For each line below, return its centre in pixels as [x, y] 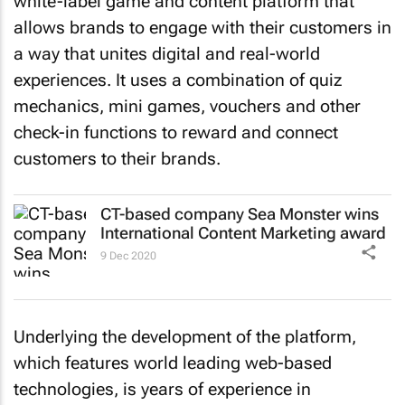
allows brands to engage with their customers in [202, 27]
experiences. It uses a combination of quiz [178, 80]
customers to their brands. [117, 158]
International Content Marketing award [243, 233]
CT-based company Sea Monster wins [240, 214]
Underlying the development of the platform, [185, 336]
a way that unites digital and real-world [167, 53]
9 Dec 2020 [128, 256]
